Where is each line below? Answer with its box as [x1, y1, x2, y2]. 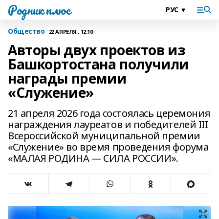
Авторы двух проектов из [8, 41, 185, 59]
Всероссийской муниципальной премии [8, 129, 200, 142]
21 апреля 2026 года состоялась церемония [8, 107, 211, 120]
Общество [8, 26, 45, 36]
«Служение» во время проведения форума [8, 140, 209, 153]
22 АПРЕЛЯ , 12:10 [48, 27, 93, 35]
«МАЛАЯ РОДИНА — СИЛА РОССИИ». [8, 152, 178, 165]
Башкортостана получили [8, 55, 189, 73]
